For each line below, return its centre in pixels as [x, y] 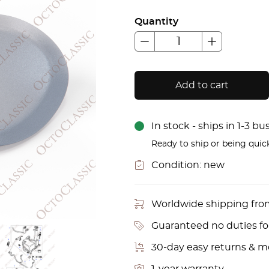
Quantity [156, 22]
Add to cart [202, 85]
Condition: [177, 165]
